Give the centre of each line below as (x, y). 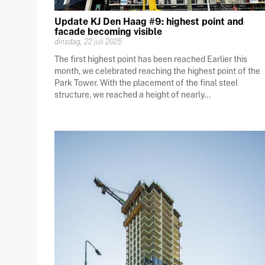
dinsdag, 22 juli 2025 (88, 41)
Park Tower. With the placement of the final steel (146, 83)
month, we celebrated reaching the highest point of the (157, 71)
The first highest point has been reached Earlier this (151, 59)
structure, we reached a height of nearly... (132, 94)
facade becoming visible (108, 31)
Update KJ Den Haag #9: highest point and (149, 21)
